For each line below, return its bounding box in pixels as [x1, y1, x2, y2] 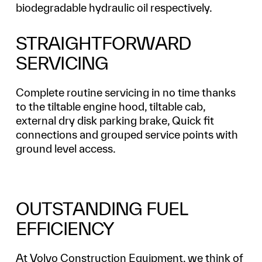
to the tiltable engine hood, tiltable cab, [15, 99, 205, 113]
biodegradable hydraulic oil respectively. [15, 1, 212, 15]
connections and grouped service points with [15, 127, 238, 141]
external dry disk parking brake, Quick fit [15, 113, 214, 127]
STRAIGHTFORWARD [15, 32, 191, 53]
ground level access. [15, 142, 116, 155]
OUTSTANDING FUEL [15, 198, 188, 219]
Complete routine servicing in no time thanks [15, 85, 236, 99]
